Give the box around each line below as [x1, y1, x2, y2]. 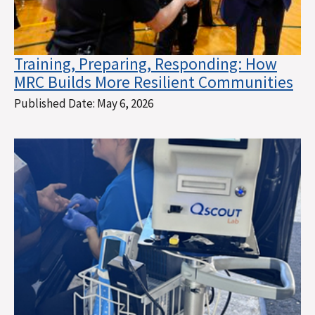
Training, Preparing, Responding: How [14, 53, 277, 75]
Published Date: [14, 96, 97, 112]
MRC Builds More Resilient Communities [14, 72, 293, 93]
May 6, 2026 [97, 96, 153, 112]
